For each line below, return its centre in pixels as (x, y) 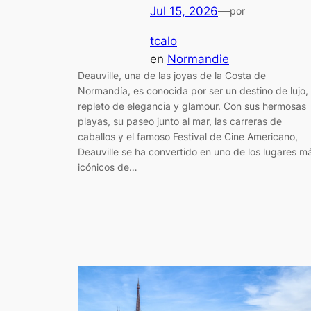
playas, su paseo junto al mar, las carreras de (180, 121)
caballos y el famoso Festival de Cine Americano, (188, 137)
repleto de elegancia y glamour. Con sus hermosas (192, 106)
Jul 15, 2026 (184, 11)
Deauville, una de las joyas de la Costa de (172, 76)
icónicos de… (108, 167)
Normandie (198, 59)
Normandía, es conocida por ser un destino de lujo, (193, 91)
